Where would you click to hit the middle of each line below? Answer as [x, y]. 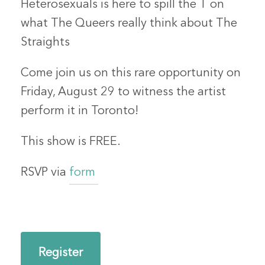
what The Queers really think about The [129, 23]
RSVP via [45, 172]
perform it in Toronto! [80, 111]
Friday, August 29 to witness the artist [124, 92]
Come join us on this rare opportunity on [131, 73]
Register [61, 253]
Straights [46, 42]
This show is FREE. [72, 142]
